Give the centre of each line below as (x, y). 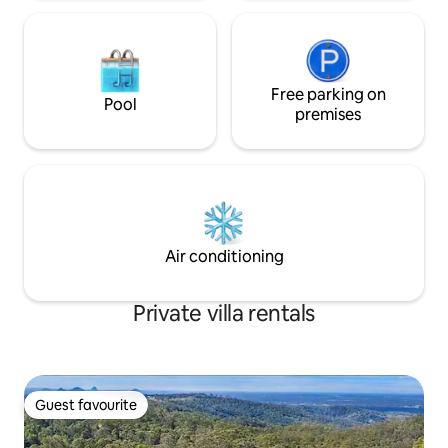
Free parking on (328, 94)
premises (328, 114)
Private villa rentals (224, 313)
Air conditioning (224, 256)
